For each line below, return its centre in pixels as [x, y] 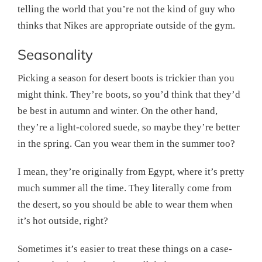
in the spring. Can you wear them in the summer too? [126, 143]
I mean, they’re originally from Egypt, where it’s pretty [131, 171]
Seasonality [55, 54]
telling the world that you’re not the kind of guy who [126, 9]
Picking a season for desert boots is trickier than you [126, 78]
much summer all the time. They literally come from [125, 188]
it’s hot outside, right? [63, 220]
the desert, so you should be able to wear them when [125, 204]
